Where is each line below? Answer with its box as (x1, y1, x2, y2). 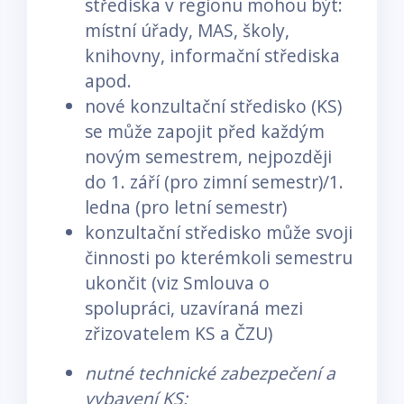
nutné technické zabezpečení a (85, 360, 335, 385)
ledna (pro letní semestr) (85, 194, 287, 219)
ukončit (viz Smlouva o (85, 270, 270, 295)
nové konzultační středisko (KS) (85, 93, 342, 118)
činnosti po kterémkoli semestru (85, 244, 353, 270)
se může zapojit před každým (85, 118, 325, 143)
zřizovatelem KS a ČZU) (85, 320, 272, 345)
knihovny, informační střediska (85, 42, 340, 68)
